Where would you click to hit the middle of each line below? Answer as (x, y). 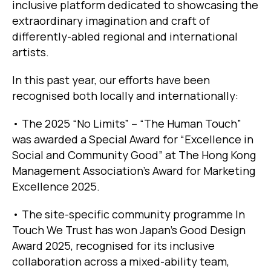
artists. (31, 52)
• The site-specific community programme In (129, 214)
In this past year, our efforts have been (111, 80)
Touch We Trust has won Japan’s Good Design (129, 230)
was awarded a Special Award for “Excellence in (133, 139)
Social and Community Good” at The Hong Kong (134, 155)
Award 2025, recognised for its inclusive (113, 246)
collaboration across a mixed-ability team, (121, 262)
